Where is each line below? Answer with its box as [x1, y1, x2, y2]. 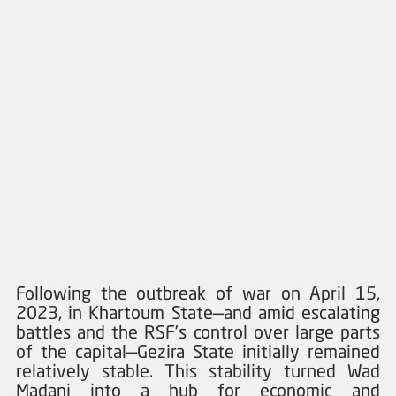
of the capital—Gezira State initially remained [16, 339, 380, 362]
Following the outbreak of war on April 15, [16, 281, 380, 303]
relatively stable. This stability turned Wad [16, 359, 380, 381]
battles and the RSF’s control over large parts [16, 320, 380, 342]
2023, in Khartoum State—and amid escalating [16, 301, 380, 323]
